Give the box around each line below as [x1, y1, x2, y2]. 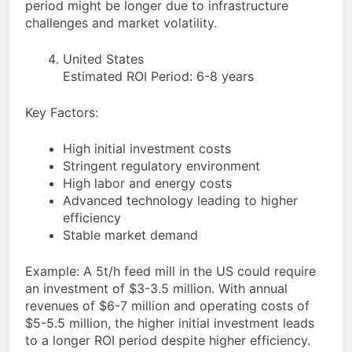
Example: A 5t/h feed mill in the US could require [25, 263, 316, 280]
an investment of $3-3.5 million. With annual [25, 280, 288, 297]
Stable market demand [63, 227, 198, 244]
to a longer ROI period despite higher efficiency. [25, 332, 310, 349]
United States [63, 51, 144, 68]
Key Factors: [25, 104, 98, 121]
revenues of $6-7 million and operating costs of [25, 298, 310, 314]
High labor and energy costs [63, 175, 232, 192]
